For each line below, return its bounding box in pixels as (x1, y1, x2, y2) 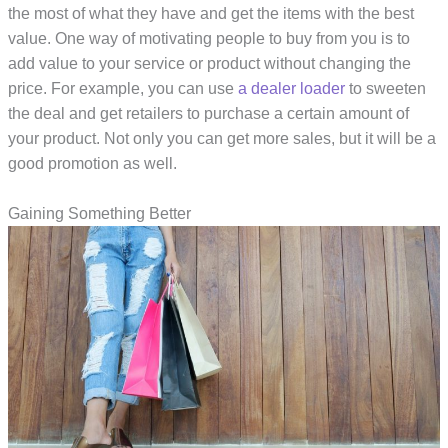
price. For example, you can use (8, 79, 239, 97)
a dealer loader (238, 79, 346, 97)
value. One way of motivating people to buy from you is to (8, 29, 411, 47)
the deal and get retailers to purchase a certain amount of (8, 104, 410, 122)
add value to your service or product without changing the (8, 54, 412, 72)
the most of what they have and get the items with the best (8, 4, 415, 22)
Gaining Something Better (8, 204, 192, 222)
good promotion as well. (8, 154, 178, 172)
